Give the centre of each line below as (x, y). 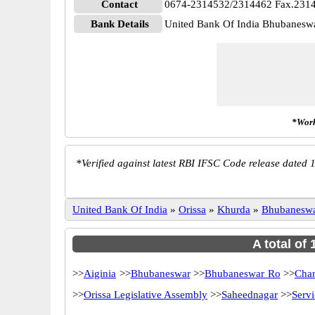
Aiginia (100, 274)
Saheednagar (250, 295)
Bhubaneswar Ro (243, 274)
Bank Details (120, 24)
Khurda (234, 210)
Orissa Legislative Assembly (146, 295)
